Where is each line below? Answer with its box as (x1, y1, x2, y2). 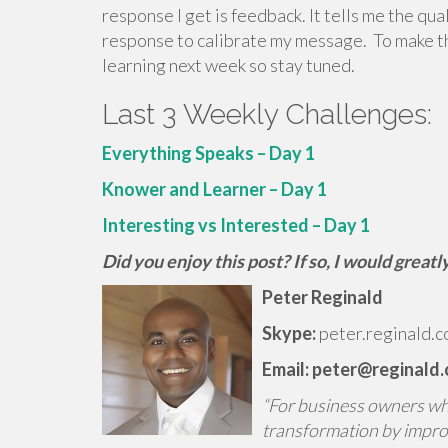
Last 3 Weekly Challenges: (102, 98, 432, 131)
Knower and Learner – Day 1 (102, 178, 327, 200)
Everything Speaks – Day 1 (102, 142, 315, 164)
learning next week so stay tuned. (102, 54, 355, 76)
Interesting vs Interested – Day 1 (102, 214, 370, 236)
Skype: (262, 322, 316, 344)
